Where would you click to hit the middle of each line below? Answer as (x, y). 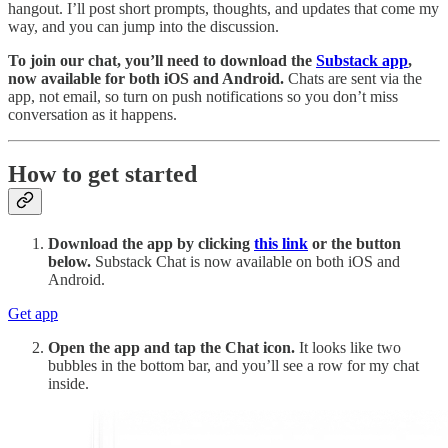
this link (281, 244)
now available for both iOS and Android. (146, 78)
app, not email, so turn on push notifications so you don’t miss (203, 96)
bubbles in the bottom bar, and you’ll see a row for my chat (233, 366)
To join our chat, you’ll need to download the (162, 60)
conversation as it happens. (92, 114)
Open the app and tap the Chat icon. (171, 348)
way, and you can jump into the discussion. (143, 26)
